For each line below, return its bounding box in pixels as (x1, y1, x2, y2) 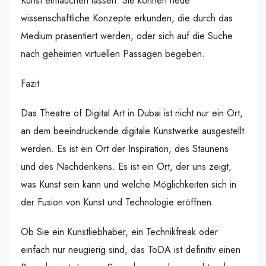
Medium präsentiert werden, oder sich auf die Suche (21, 29, 233, 43)
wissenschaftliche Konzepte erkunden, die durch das (21, 11, 233, 25)
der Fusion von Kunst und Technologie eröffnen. (21, 195, 214, 209)
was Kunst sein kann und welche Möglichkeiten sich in (21, 178, 236, 191)
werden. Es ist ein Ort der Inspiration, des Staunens (21, 142, 229, 156)
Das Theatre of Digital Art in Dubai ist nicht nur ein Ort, (21, 106, 243, 120)
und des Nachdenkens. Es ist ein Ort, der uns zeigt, (21, 160, 232, 173)
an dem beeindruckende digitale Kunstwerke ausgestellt (21, 124, 244, 138)
